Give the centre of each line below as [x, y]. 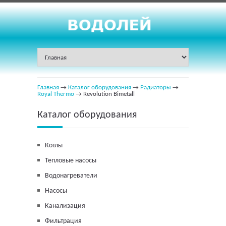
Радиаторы [156, 88]
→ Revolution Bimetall [104, 94]
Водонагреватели [71, 176]
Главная [48, 88]
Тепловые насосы [71, 161]
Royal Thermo [56, 94]
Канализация [65, 206]
